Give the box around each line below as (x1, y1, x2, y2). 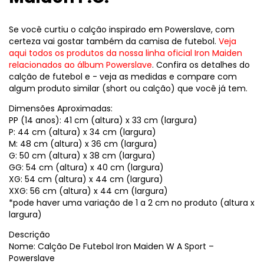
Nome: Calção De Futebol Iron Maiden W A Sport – (9, 240, 214, 253)
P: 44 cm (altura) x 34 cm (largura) (9, 126, 156, 138)
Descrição (9, 229, 50, 241)
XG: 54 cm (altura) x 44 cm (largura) (9, 173, 163, 186)
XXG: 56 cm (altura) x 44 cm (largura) (9, 185, 168, 197)
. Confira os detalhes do (152, 59, 250, 71)
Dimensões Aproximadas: (9, 103, 113, 115)
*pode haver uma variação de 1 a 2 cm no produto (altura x (9, 197, 255, 209)
